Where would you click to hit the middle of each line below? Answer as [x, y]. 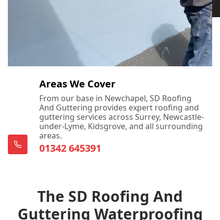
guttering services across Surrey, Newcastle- [122, 117]
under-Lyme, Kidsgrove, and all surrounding [121, 126]
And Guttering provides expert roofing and [119, 108]
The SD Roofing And [110, 196]
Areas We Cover [77, 84]
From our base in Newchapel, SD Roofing [115, 98]
